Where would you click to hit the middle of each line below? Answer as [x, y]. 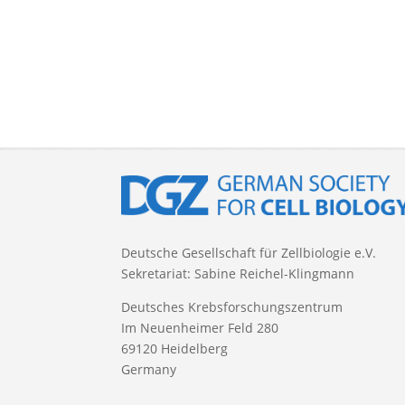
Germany [149, 369]
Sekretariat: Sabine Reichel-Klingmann [238, 273]
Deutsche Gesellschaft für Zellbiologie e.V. [249, 252]
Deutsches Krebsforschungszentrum [232, 306]
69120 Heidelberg [175, 348]
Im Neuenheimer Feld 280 [200, 327]
